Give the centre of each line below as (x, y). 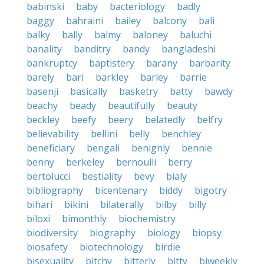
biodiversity (52, 233)
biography (113, 233)
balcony (170, 21)
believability (53, 134)
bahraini (85, 21)
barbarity (210, 63)
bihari (39, 204)
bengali (103, 148)
